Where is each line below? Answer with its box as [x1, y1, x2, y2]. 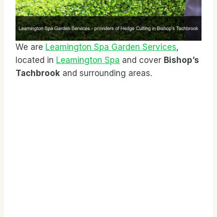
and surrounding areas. [60, 68, 152, 78]
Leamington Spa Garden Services [46, 42, 176, 52]
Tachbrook [15, 68, 60, 78]
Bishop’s [164, 55, 199, 65]
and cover [120, 55, 164, 65]
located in [15, 55, 56, 65]
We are [15, 42, 46, 52]
